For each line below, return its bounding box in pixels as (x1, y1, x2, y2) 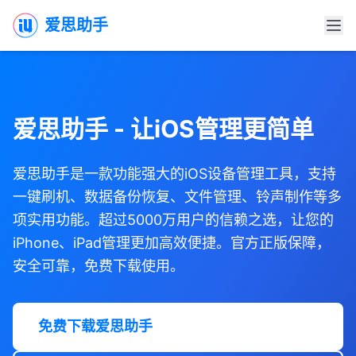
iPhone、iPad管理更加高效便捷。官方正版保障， (13, 234, 331, 251)
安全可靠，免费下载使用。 (13, 257, 184, 274)
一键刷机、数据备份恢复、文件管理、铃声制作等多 (13, 188, 342, 205)
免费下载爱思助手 (38, 318, 153, 335)
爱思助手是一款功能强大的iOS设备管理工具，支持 (13, 165, 336, 182)
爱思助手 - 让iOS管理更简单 (13, 114, 314, 143)
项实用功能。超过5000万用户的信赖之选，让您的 (13, 211, 334, 228)
